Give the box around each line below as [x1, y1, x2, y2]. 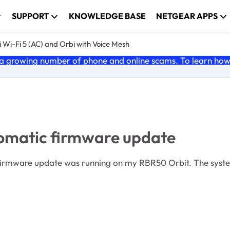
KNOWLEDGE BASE [69, 11, 146, 21]
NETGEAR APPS [156, 11, 218, 21]
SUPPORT [12, 11, 49, 21]
